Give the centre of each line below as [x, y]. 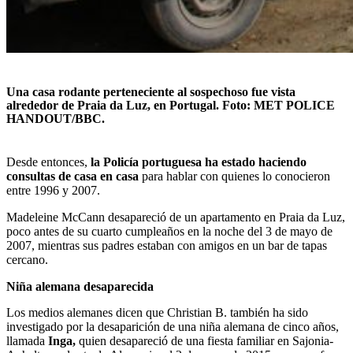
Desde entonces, [47, 162]
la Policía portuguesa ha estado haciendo [199, 162]
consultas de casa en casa [72, 176]
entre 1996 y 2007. [53, 190]
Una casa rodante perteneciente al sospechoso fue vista [151, 92]
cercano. [27, 259]
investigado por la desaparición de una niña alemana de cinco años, [173, 326]
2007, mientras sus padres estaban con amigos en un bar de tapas [167, 245]
